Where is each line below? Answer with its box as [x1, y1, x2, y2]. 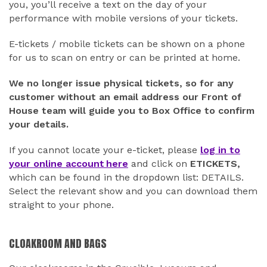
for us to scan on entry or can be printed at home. [9, 52, 240, 63]
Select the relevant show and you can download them [9, 185, 257, 197]
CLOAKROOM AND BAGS [9, 235, 107, 252]
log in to [200, 144, 240, 156]
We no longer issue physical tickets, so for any [9, 77, 234, 89]
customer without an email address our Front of [9, 91, 241, 103]
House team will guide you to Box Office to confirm [9, 105, 254, 116]
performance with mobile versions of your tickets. [9, 13, 238, 24]
